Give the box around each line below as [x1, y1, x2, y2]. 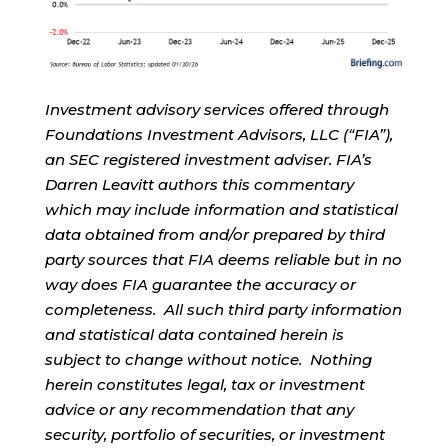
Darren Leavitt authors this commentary [44, 175, 354, 195]
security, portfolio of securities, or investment [44, 425, 385, 445]
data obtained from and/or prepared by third [44, 225, 385, 245]
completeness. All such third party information [44, 300, 402, 320]
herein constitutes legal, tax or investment [44, 375, 365, 395]
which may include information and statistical [44, 200, 398, 220]
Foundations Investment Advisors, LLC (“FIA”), [44, 125, 393, 145]
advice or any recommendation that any [44, 400, 354, 420]
